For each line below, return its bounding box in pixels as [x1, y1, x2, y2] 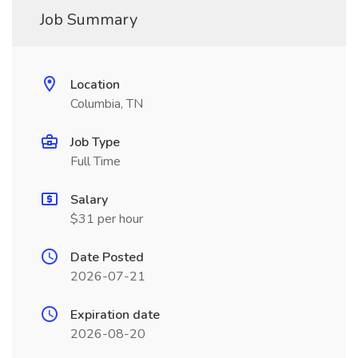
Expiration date [70, 306, 160, 324]
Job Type [70, 133, 120, 151]
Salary [70, 191, 108, 209]
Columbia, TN [70, 95, 143, 113]
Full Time [70, 153, 121, 170]
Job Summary [40, 9, 137, 30]
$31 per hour [70, 210, 143, 228]
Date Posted [70, 249, 144, 266]
